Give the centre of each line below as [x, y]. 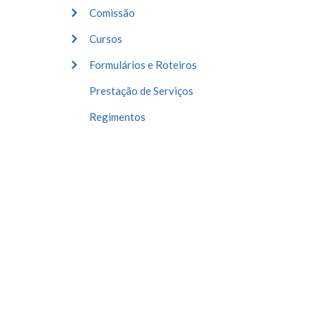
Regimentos [117, 117]
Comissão [112, 13]
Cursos [106, 39]
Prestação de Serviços [141, 91]
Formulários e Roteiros [143, 65]
